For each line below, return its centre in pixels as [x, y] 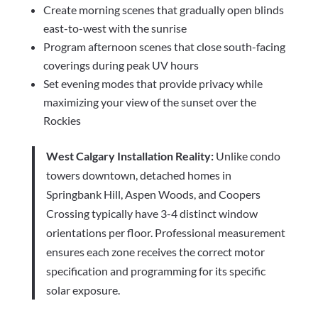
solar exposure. [83, 290]
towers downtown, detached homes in [138, 175]
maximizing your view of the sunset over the [149, 102]
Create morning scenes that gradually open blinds [163, 10]
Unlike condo [247, 156]
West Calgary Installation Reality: [130, 156]
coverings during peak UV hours [121, 65]
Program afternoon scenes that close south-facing [164, 47]
